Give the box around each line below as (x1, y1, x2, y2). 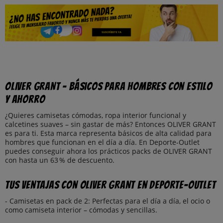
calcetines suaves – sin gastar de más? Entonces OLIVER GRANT (5, 119, 216, 129)
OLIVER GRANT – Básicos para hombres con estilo (5, 81, 213, 93)
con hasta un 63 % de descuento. (5, 155, 114, 165)
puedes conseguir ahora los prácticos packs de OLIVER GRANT (5, 146, 212, 156)
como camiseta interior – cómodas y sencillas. (5, 205, 157, 215)
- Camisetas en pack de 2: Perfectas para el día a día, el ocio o (5, 196, 210, 206)
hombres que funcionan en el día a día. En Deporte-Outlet (5, 137, 200, 147)
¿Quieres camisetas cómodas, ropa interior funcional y (5, 111, 186, 120)
